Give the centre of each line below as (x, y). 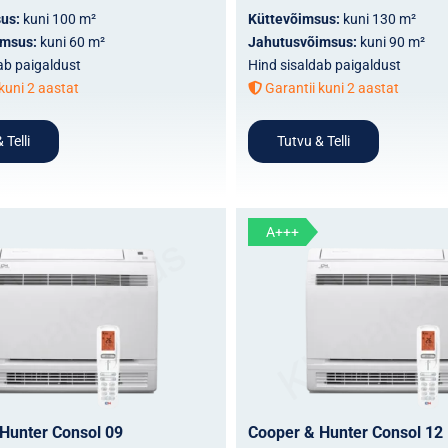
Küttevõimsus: (295, 18)
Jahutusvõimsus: (303, 41)
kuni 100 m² (59, 18)
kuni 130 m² (379, 18)
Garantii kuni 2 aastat (330, 87)
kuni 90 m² (392, 41)
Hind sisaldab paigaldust (324, 64)
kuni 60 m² (72, 41)
